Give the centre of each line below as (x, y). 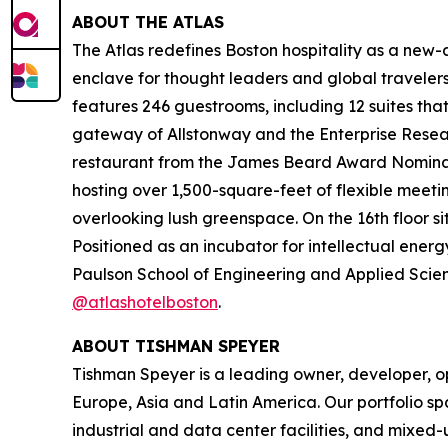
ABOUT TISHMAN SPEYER (176, 345)
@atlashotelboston (145, 301)
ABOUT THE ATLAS (148, 21)
